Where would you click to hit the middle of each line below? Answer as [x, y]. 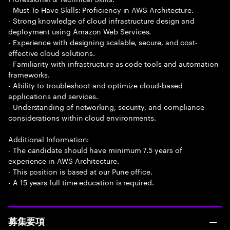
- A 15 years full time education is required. [81, 182]
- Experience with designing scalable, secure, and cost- [103, 42]
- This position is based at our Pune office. [80, 171]
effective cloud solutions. [52, 52]
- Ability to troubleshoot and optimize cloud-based [95, 85]
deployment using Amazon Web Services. [80, 31]
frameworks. [29, 74]
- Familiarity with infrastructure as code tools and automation [113, 63]
